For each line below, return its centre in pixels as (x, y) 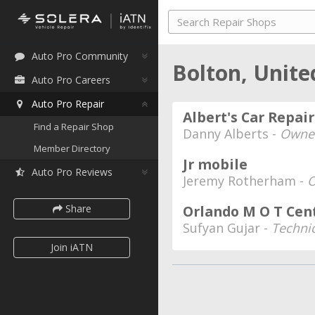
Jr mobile (215, 164)
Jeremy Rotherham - (245, 181)
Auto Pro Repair (68, 104)
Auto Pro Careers (71, 80)
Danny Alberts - (231, 134)
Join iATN (72, 247)
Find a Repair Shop (74, 127)
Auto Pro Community (80, 56)
